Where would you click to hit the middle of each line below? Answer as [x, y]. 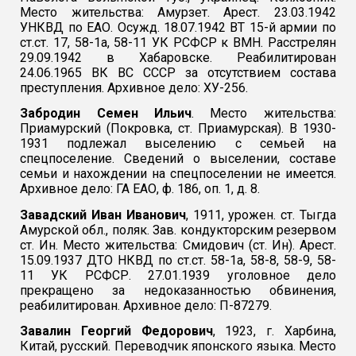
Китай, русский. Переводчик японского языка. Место [178, 346]
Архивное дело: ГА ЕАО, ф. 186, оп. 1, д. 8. [140, 189]
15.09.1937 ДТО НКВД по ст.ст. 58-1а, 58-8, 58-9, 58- [178, 260]
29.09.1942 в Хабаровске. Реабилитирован [178, 57]
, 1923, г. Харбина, [274, 331]
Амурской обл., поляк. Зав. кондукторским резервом [178, 230]
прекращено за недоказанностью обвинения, [178, 290]
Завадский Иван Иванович [103, 215]
